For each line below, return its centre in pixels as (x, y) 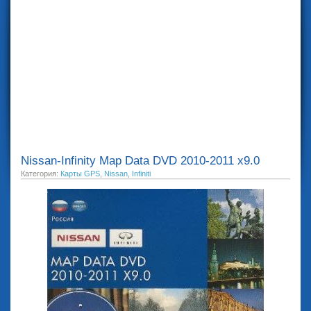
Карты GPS (80, 174)
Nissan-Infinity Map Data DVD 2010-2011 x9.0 (140, 161)
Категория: (41, 174)
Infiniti (141, 174)
